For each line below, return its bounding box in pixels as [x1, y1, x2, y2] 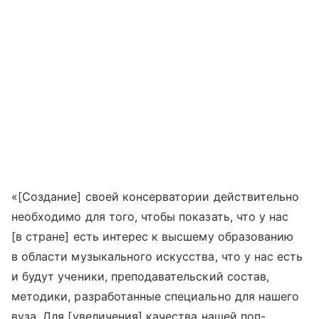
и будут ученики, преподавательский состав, [11, 269, 270, 284]
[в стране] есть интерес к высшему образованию [11, 229, 294, 244]
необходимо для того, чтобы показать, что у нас [11, 209, 289, 224]
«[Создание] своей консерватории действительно [11, 189, 300, 204]
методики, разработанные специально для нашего [11, 289, 300, 304]
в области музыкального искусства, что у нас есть [11, 249, 303, 264]
